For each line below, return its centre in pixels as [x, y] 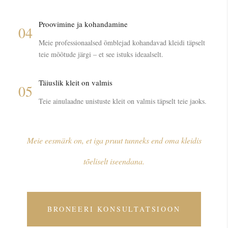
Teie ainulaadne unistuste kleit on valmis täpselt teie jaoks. [123, 101]
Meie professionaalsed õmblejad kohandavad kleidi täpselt [122, 43]
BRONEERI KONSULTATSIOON [114, 209]
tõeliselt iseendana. [114, 161]
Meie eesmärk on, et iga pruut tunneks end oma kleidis [114, 140]
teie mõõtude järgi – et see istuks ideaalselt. [101, 54]
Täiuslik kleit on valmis [76, 83]
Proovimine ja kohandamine [83, 24]
